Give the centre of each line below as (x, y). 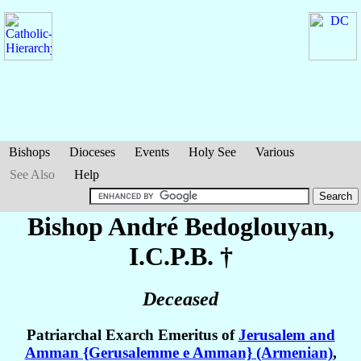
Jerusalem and (286, 335)
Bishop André (106, 226)
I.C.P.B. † (180, 256)
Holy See (212, 152)
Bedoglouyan (256, 226)
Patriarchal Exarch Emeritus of (132, 335)
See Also (32, 174)
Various (275, 152)
